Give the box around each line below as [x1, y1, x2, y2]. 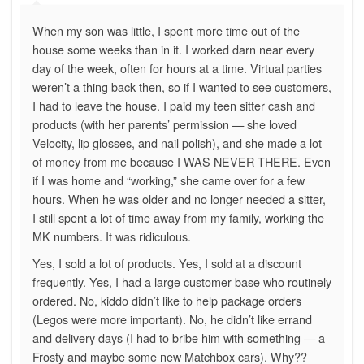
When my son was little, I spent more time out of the [32, 21, 300, 39]
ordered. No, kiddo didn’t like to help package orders [32, 291, 301, 309]
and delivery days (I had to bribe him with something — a [32, 328, 325, 346]
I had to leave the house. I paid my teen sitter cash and [32, 96, 315, 114]
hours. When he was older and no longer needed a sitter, [32, 189, 326, 207]
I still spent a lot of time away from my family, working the [32, 208, 324, 226]
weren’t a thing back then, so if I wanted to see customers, [32, 77, 331, 95]
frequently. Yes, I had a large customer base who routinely [32, 272, 331, 290]
